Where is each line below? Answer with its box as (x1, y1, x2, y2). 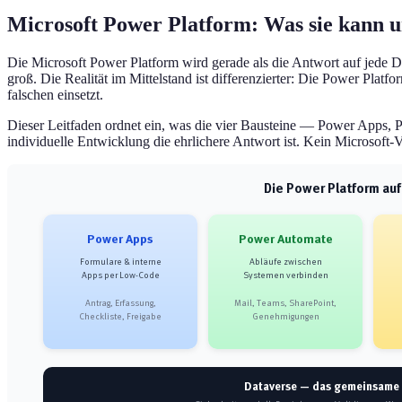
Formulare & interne (79, 255, 162, 269)
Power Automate (238, 230, 333, 249)
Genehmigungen (251, 310, 319, 324)
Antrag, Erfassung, (84, 296, 156, 310)
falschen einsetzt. (7, 86, 103, 102)
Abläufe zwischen (249, 255, 322, 269)
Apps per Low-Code (81, 268, 160, 283)
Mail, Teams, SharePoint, (234, 296, 336, 310)
